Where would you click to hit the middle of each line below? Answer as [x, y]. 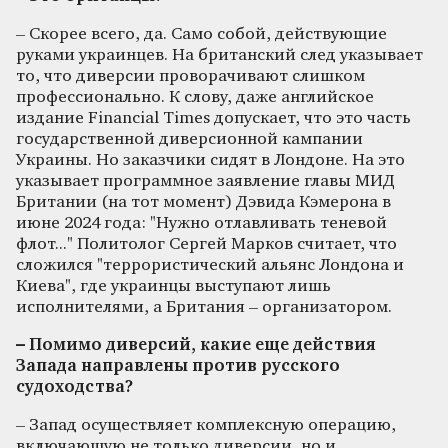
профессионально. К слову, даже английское [195, 97]
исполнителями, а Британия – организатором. [204, 307]
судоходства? [74, 387]
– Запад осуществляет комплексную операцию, [206, 425]
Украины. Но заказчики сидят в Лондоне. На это [210, 160]
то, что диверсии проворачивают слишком [190, 76]
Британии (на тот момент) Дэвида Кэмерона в [203, 202]
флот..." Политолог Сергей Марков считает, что [206, 244]
